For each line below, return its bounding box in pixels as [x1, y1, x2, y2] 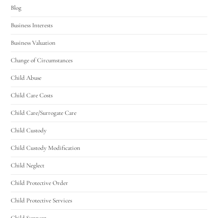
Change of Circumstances [11, 56, 73, 64]
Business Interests [11, 21, 53, 29]
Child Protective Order [11, 179, 69, 187]
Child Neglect [11, 161, 45, 169]
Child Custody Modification [11, 144, 81, 152]
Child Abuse [11, 73, 42, 82]
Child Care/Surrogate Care [11, 109, 77, 117]
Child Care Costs [11, 91, 53, 99]
